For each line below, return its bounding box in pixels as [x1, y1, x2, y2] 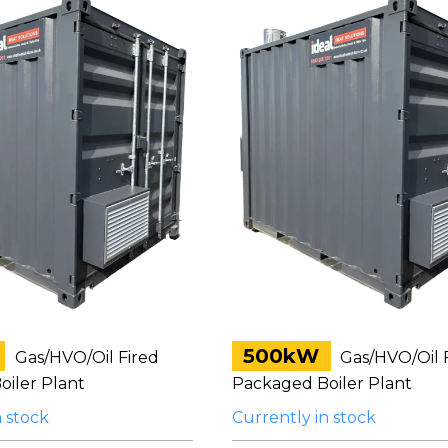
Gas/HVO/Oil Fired [11, 347, 160, 367]
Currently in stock [231, 407, 376, 427]
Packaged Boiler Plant [231, 373, 412, 393]
